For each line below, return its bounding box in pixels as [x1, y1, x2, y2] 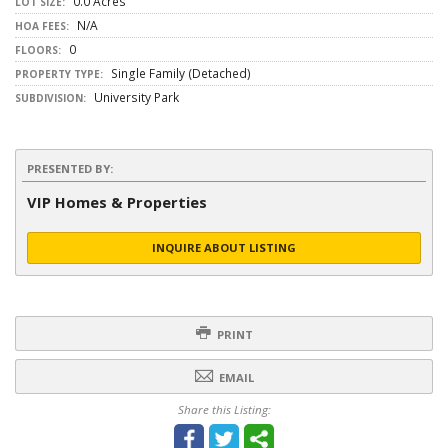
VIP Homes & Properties [27, 192, 207, 212]
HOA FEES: [15, 19, 69, 33]
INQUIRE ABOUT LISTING [152, 240, 296, 255]
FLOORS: [15, 43, 61, 57]
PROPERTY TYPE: [15, 67, 103, 81]
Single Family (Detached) [108, 65, 251, 82]
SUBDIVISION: [15, 91, 86, 105]
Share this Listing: [177, 402, 271, 417]
